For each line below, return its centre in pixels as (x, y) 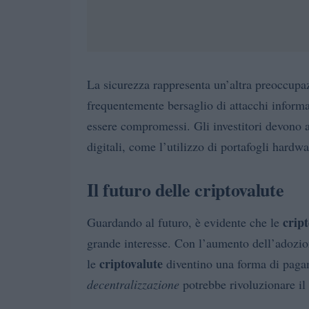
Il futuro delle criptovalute (186, 190)
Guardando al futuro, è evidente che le (185, 222)
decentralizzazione (133, 285)
